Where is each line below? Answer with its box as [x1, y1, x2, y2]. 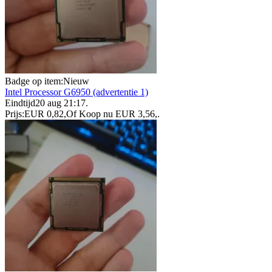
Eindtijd [5, 98, 35, 109]
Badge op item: [5, 76, 63, 87]
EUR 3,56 [115, 109, 155, 120]
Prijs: [5, 109, 24, 120]
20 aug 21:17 [35, 98, 86, 109]
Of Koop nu [66, 109, 113, 120]
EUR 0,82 [24, 109, 64, 120]
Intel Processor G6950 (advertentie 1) [5, 87, 148, 98]
